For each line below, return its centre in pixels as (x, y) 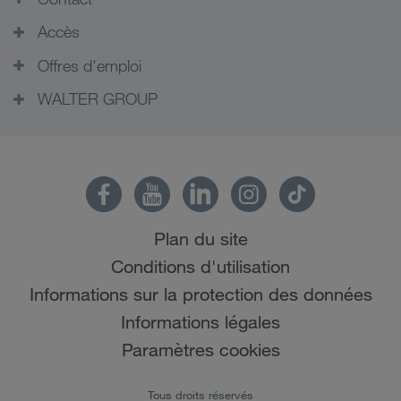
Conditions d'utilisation (200, 266)
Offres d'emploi (87, 65)
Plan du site (200, 239)
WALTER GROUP (95, 99)
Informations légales (200, 322)
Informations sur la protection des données (200, 294)
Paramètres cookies (200, 350)
